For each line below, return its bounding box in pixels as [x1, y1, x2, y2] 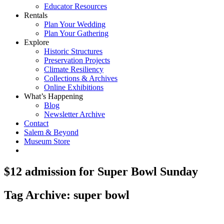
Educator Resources [44, 2, 107, 10]
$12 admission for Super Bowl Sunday [4, 164, 198, 178]
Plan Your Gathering [44, 29, 108, 37]
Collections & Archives [44, 74, 117, 82]
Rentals [24, 11, 47, 19]
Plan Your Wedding [44, 20, 105, 28]
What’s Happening [24, 92, 83, 100]
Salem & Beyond [24, 128, 78, 136]
